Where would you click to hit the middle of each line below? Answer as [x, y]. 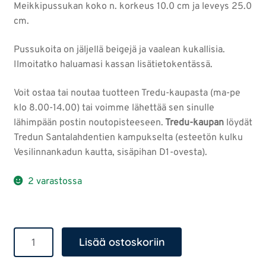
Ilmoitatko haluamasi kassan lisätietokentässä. [113, 64]
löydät [238, 123]
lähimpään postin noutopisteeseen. [88, 123]
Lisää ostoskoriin [122, 242]
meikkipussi [39, 249]
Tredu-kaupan [193, 123]
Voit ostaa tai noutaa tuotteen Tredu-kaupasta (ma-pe [127, 93]
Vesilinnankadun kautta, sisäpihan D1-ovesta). [110, 152]
